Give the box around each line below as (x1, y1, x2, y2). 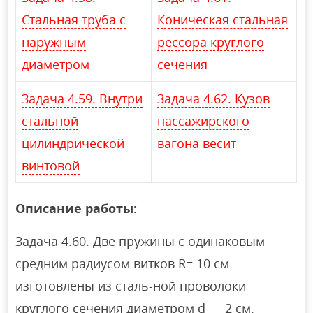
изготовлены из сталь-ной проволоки (15, 277, 247, 294)
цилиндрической (22, 134, 125, 152)
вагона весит (157, 134, 237, 152)
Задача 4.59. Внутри (22, 89, 143, 107)
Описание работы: (15, 199, 138, 217)
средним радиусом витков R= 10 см (15, 254, 230, 272)
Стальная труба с (22, 10, 126, 28)
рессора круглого (157, 33, 265, 50)
